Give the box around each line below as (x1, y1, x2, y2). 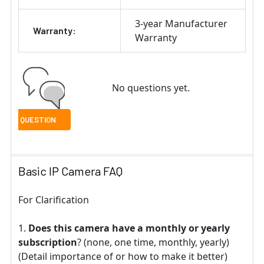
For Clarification (18, 193, 89, 207)
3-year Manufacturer (135, 17, 227, 31)
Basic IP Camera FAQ (18, 164, 123, 179)
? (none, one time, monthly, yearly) (77, 236, 229, 249)
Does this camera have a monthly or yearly (28, 222, 230, 235)
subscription (18, 236, 77, 249)
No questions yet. (111, 81, 190, 95)
